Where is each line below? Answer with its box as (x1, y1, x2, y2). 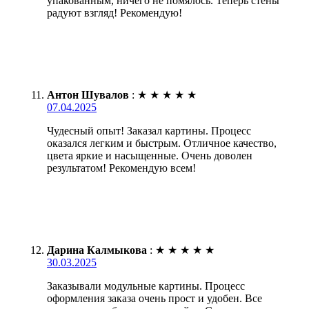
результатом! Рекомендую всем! (47, 161, 196, 174)
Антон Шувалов (47, 88, 129, 101)
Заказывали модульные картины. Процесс (47, 279, 245, 292)
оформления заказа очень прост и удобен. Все (47, 292, 262, 304)
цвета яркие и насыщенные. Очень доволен (47, 149, 252, 161)
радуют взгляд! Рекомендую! (47, 6, 182, 19)
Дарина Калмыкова (47, 243, 147, 256)
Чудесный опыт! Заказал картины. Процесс (47, 124, 251, 137)
